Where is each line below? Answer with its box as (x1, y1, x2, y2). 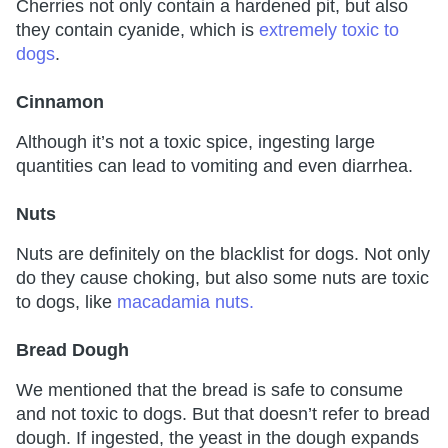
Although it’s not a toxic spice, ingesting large (16, 132, 375, 153)
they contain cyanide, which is (16, 20, 259, 41)
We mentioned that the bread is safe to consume (16, 380, 403, 401)
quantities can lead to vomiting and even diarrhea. (16, 156, 413, 177)
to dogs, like (16, 292, 117, 313)
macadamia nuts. (117, 292, 254, 313)
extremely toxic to (259, 20, 399, 41)
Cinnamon (16, 92, 104, 113)
